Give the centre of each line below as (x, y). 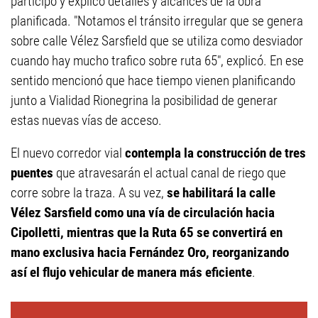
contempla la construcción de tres (215, 153)
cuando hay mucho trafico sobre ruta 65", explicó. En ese (157, 61)
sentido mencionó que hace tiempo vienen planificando (153, 81)
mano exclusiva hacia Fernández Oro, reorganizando (150, 253)
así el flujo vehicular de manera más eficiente (131, 273)
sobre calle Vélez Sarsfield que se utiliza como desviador (157, 41)
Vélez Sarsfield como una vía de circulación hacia (143, 213)
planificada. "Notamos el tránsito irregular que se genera (157, 21)
